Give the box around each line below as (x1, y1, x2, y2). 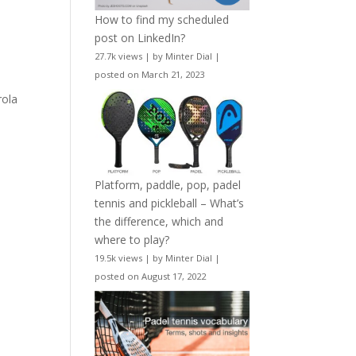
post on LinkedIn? (95, 29, 186, 45)
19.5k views (95, 252, 143, 265)
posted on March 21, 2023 (95, 68, 205, 80)
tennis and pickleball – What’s (95, 195, 245, 211)
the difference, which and (95, 214, 224, 230)
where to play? (95, 232, 170, 248)
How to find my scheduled (95, 11, 230, 27)
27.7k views (95, 49, 143, 62)
